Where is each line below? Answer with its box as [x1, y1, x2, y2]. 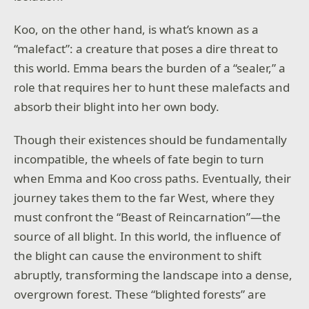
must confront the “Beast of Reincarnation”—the [14, 208, 281, 225]
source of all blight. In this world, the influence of [14, 228, 281, 244]
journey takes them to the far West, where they [14, 189, 275, 206]
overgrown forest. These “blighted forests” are [14, 286, 267, 302]
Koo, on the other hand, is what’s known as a [14, 21, 259, 37]
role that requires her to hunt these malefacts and [14, 79, 290, 95]
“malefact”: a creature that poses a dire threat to [14, 41, 279, 57]
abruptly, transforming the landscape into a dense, [14, 266, 293, 283]
